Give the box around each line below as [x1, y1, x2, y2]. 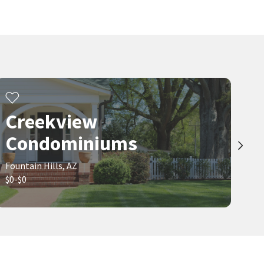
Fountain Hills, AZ [5, 160, 78, 171]
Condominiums [5, 131, 138, 156]
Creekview [5, 109, 98, 134]
